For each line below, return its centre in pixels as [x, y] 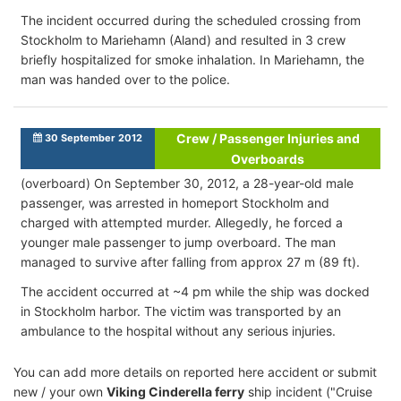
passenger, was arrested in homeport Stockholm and [175, 202]
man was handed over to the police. [125, 79]
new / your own [60, 391]
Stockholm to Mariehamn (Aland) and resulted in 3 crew [183, 39]
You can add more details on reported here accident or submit [195, 371]
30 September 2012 [92, 137]
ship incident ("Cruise [308, 391]
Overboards [268, 158]
